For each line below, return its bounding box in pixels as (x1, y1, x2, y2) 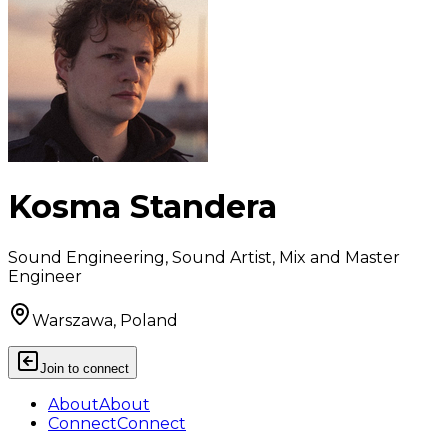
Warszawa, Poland (32, 310, 178, 330)
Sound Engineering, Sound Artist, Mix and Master (8, 247, 400, 267)
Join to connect (40, 360, 129, 376)
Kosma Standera (8, 187, 277, 227)
